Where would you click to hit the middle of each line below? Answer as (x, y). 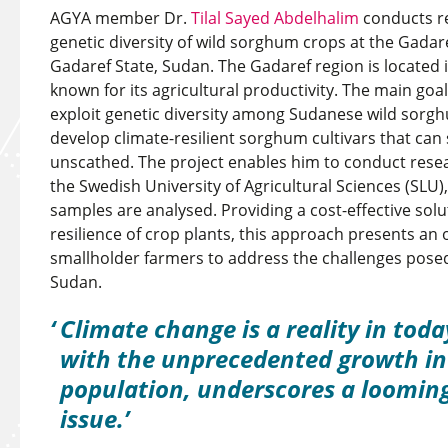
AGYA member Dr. (120, 18)
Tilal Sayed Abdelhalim (275, 18)
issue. (92, 418)
